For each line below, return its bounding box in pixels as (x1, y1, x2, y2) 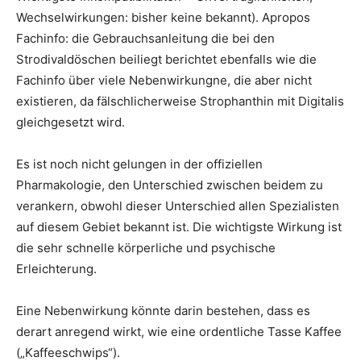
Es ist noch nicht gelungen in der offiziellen (16, 156, 263, 172)
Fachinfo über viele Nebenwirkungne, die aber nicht (16, 73, 312, 88)
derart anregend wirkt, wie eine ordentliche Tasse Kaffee (16, 324, 342, 339)
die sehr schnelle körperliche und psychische (16, 240, 276, 255)
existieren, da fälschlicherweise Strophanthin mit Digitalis (16, 93, 344, 109)
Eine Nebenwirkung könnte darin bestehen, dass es (16, 303, 310, 318)
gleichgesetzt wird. (16, 114, 125, 130)
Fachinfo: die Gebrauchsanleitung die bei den (16, 31, 275, 46)
